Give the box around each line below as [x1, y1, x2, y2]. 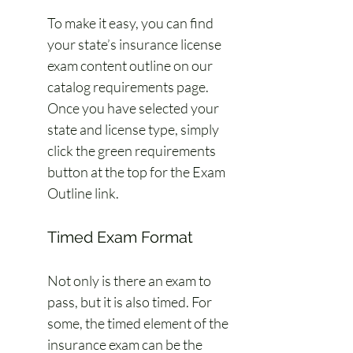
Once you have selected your [47, 99, 221, 117]
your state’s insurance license [47, 35, 224, 53]
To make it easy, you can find [47, 14, 216, 32]
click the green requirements [47, 142, 218, 159]
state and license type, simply [47, 121, 221, 138]
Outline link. [47, 184, 119, 202]
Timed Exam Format [47, 228, 193, 247]
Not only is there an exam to [47, 272, 214, 289]
